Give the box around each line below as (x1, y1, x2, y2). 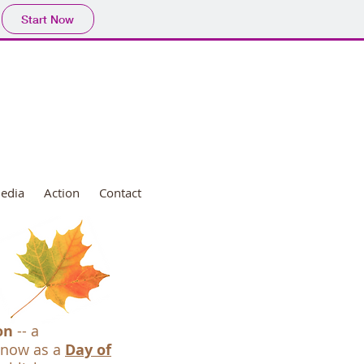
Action (44, 184, 80, 201)
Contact (99, 184, 141, 201)
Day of (65, 340, 111, 360)
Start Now (21, 11, 74, 27)
